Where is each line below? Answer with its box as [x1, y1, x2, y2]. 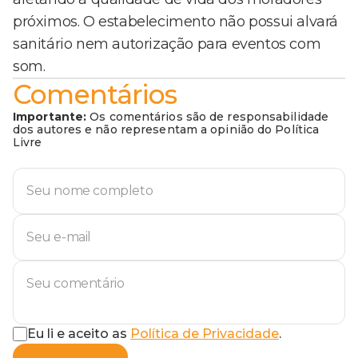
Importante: [13, 109, 87, 125]
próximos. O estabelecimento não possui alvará [13, 13, 339, 31]
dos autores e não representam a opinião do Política [13, 122, 320, 137]
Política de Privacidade [130, 326, 279, 342]
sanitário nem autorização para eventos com [13, 35, 321, 54]
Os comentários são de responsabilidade [86, 109, 329, 125]
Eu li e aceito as [27, 326, 127, 342]
